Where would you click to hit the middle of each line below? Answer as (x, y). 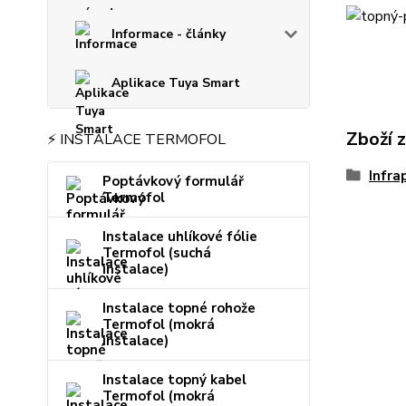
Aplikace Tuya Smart (176, 83)
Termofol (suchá (157, 253)
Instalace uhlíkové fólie (180, 237)
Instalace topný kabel (174, 380)
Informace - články (169, 34)
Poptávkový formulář (173, 182)
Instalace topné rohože (179, 309)
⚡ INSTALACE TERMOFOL (136, 140)
